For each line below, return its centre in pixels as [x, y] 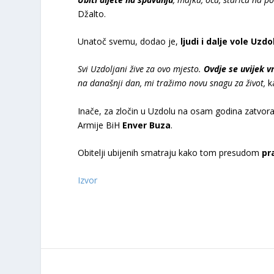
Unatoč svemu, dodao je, [129, 41]
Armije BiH [100, 125]
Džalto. [92, 13]
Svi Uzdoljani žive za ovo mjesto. [141, 69]
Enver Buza [147, 125]
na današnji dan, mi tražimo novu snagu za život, [172, 83]
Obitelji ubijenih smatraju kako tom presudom [170, 153]
